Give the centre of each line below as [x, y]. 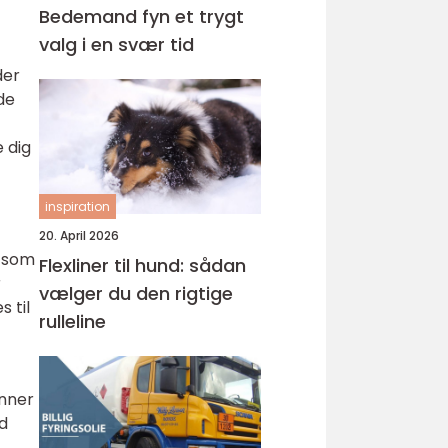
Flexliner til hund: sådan [142, 265]
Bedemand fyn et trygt [107, 16]
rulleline [72, 321]
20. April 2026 [79, 235]
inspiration [77, 206]
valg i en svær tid [116, 44]
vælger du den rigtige [136, 293]
